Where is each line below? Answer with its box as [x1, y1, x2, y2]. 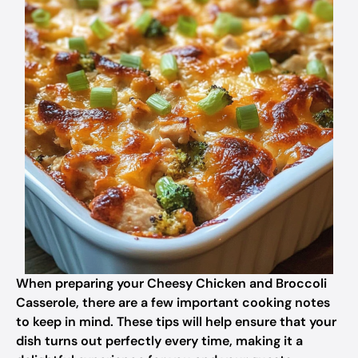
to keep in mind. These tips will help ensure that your [16, 313, 336, 330]
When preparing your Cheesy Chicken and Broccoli [16, 275, 327, 292]
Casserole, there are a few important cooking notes [16, 294, 330, 311]
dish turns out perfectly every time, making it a [16, 332, 303, 349]
